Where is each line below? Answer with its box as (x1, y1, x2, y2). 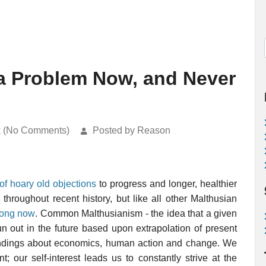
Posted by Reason (93, 125, 170, 135)
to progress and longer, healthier (96, 179, 237, 189)
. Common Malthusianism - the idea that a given (35, 208, 237, 218)
